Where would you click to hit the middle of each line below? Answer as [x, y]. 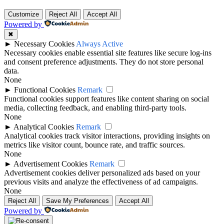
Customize [23, 14]
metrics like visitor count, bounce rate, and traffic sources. [94, 144]
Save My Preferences [77, 200]
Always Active [99, 43]
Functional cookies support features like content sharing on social [106, 98]
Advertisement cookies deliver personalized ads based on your [102, 172]
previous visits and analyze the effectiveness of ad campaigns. [101, 181]
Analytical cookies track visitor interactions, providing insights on [107, 135]
